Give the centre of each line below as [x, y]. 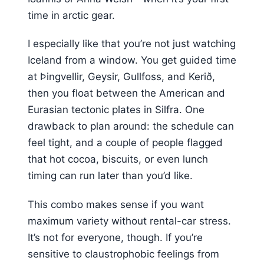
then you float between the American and [126, 93]
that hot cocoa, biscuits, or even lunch [118, 159]
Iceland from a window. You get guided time [132, 60]
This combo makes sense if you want [116, 204]
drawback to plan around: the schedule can [131, 126]
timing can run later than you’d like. [110, 176]
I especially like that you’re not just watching [132, 44]
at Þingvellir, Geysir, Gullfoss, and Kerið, [121, 77]
